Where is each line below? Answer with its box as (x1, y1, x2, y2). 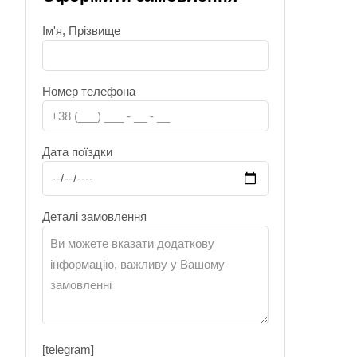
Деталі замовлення (42, 209, 147, 223)
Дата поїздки (42, 144, 113, 159)
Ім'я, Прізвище (42, 23, 121, 37)
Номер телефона (42, 84, 136, 98)
